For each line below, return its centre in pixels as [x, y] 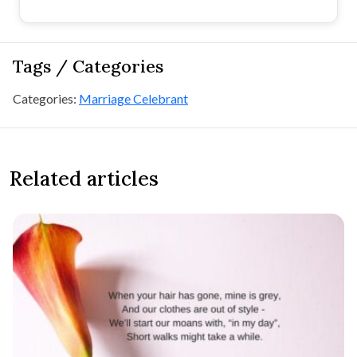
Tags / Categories [88, 66]
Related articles [84, 178]
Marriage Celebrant [133, 98]
